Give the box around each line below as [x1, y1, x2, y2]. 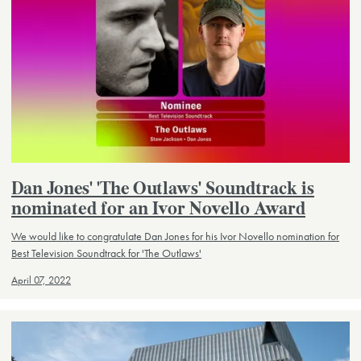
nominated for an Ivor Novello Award [11, 201, 305, 218]
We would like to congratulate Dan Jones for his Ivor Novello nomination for [11, 229, 339, 244]
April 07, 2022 [11, 274, 71, 288]
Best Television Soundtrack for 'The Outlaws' [11, 246, 201, 261]
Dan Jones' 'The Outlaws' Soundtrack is [11, 180, 314, 198]
